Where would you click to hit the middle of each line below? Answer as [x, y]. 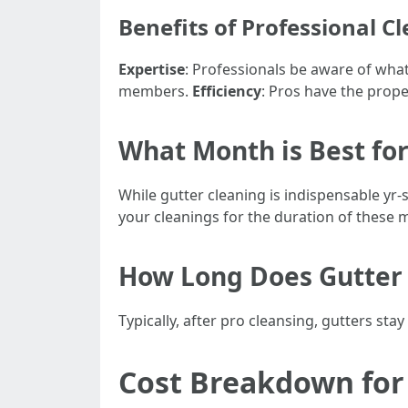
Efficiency [227, 91]
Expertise [152, 69]
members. [155, 91]
